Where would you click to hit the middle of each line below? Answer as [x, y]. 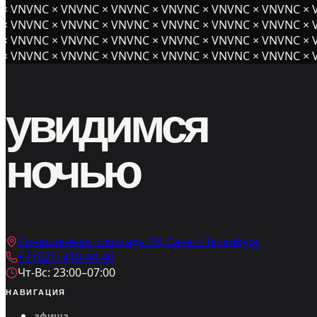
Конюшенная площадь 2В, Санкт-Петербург [139, 241]
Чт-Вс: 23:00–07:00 [67, 272]
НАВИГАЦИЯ [36, 293]
